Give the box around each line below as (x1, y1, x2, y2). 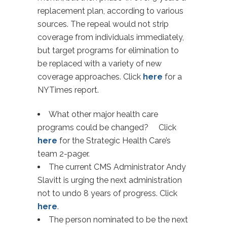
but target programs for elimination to (37, 46, 179, 55)
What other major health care (49, 109, 166, 119)
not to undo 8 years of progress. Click (37, 188, 177, 198)
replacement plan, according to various (37, 6, 183, 16)
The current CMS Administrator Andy (49, 162, 186, 172)
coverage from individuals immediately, (37, 32, 184, 42)
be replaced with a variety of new (37, 59, 162, 68)
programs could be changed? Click (37, 123, 176, 132)
